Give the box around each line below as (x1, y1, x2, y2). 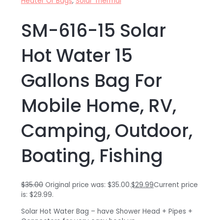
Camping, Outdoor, (21, 118, 192, 143)
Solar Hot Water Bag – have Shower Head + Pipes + (21, 206, 192, 216)
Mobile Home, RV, (21, 93, 176, 118)
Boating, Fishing (21, 143, 163, 168)
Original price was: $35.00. (45, 180, 131, 190)
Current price (153, 180, 198, 190)
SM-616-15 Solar (21, 18, 166, 43)
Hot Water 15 (21, 43, 133, 68)
